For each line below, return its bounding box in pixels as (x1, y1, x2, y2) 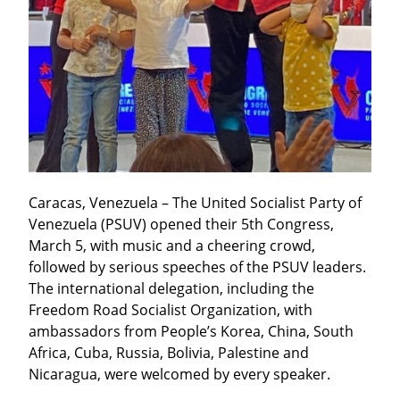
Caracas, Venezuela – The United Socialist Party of (29, 193, 362, 213)
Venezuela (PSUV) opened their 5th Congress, (29, 214, 334, 235)
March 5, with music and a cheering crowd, (29, 236, 315, 256)
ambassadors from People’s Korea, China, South (29, 321, 354, 342)
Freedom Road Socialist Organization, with (29, 300, 312, 321)
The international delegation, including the (29, 279, 314, 299)
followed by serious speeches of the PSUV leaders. (29, 257, 366, 278)
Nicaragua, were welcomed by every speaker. (29, 364, 330, 385)
